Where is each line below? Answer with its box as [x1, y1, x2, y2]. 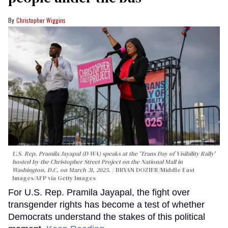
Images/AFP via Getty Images [12, 174, 96, 182]
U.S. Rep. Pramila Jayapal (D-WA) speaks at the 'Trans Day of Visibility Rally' [12, 149, 215, 158]
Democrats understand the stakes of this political [8, 211, 205, 222]
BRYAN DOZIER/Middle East [116, 165, 194, 174]
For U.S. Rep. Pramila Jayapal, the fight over [8, 187, 190, 197]
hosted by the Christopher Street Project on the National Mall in [12, 157, 183, 166]
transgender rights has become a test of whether [8, 199, 205, 210]
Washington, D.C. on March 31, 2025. [12, 165, 112, 174]
